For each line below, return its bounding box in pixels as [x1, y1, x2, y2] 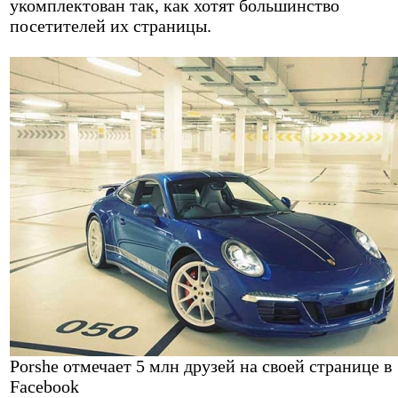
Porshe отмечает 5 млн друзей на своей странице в [10, 355, 392, 376]
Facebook [10, 376, 79, 396]
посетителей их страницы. [10, 15, 211, 36]
